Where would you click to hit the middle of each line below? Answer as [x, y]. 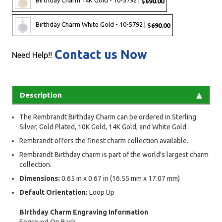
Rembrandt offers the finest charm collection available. [104, 141]
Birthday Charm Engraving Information [84, 212]
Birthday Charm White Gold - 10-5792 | [91, 25]
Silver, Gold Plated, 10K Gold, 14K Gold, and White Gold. [104, 127]
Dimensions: [40, 179]
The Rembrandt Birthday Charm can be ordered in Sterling [108, 117]
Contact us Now [101, 55]
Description [41, 95]
